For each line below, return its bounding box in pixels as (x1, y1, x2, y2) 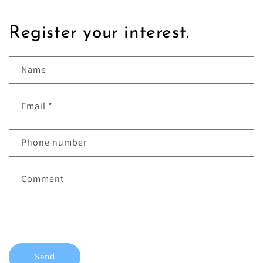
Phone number (21, 136, 87, 149)
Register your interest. (9, 23, 190, 42)
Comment (21, 172, 64, 185)
